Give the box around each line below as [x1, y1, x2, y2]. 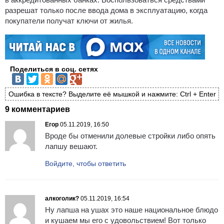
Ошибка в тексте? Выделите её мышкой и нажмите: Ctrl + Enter [8, 89, 216, 98]
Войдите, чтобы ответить [45, 159, 126, 168]
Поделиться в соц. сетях [10, 64, 98, 73]
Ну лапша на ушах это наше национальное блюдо [45, 205, 218, 214]
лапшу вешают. [45, 142, 97, 151]
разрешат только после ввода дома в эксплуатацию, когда [5, 5, 207, 14]
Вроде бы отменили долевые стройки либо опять [45, 131, 215, 140]
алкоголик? [45, 195, 79, 202]
